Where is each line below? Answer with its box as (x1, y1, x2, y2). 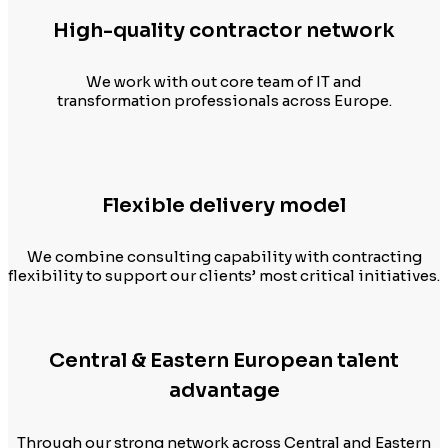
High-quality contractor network (53, 17, 395, 43)
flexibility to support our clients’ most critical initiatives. (8, 266, 440, 286)
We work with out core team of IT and (86, 72, 362, 92)
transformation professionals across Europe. (56, 91, 392, 111)
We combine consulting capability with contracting (26, 247, 422, 267)
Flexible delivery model (102, 192, 346, 218)
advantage (168, 377, 280, 403)
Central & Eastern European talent (49, 347, 399, 373)
